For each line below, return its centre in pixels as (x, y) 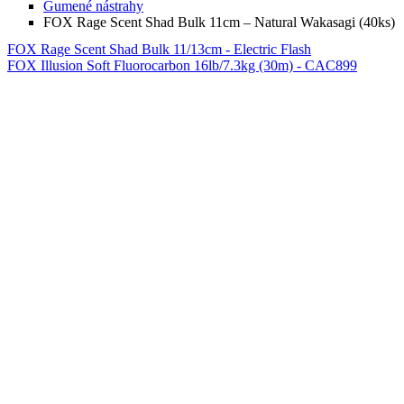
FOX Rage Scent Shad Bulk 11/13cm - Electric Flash (159, 49)
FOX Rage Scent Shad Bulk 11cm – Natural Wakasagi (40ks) (219, 23)
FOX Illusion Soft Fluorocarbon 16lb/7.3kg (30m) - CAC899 (182, 65)
